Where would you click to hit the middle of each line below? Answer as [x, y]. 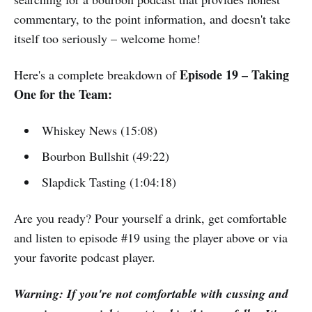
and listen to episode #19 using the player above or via [151, 237]
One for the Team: [63, 94]
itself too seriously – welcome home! [107, 38]
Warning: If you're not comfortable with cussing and [151, 293]
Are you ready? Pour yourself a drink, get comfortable [150, 218]
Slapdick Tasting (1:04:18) [109, 181]
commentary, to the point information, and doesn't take [152, 18]
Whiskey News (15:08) [99, 130]
